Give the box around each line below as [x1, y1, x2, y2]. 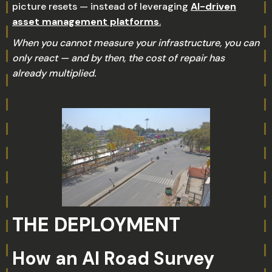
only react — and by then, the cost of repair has [12, 52, 225, 64]
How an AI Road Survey [12, 246, 214, 270]
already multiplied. [12, 67, 96, 80]
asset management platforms [12, 15, 159, 28]
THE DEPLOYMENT [12, 212, 180, 237]
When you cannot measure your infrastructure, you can [12, 36, 259, 49]
